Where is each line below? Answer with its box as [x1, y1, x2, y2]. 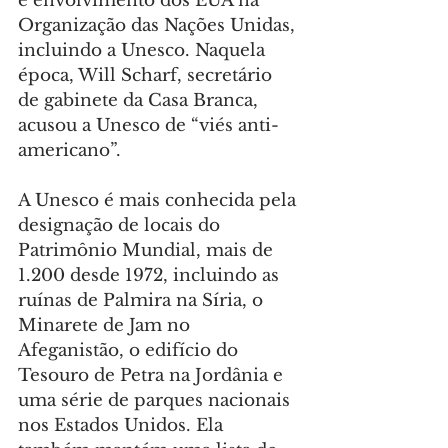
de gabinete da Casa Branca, [18, 90, 263, 111]
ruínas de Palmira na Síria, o [18, 290, 268, 311]
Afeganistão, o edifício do [18, 340, 243, 361]
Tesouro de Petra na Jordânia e [18, 365, 288, 386]
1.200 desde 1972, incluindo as [18, 265, 284, 286]
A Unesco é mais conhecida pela [18, 190, 301, 211]
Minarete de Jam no [18, 315, 195, 336]
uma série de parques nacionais [18, 390, 295, 411]
